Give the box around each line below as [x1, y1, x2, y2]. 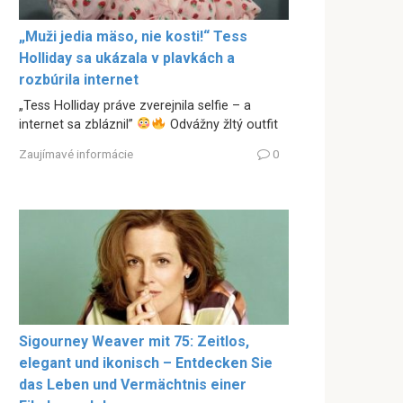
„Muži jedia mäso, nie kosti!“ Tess [19, 27, 247, 45]
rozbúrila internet [19, 70, 139, 88]
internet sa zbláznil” [19, 116, 137, 132]
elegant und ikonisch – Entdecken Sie [19, 354, 273, 372]
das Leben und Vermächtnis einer [19, 375, 246, 393]
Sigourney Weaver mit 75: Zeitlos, [19, 332, 249, 350]
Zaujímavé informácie [19, 147, 133, 162]
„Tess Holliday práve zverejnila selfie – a [19, 97, 251, 113]
